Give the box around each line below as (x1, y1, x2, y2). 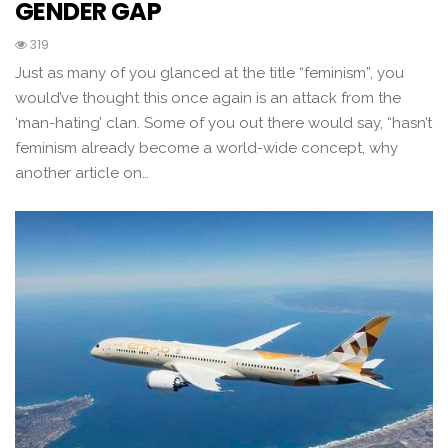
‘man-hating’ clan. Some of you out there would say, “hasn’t (15, 114, 432, 133)
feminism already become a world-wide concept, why (15, 139, 398, 158)
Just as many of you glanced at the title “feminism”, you (15, 64, 404, 83)
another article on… (15, 164, 149, 183)
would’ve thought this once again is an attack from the (15, 89, 401, 108)
